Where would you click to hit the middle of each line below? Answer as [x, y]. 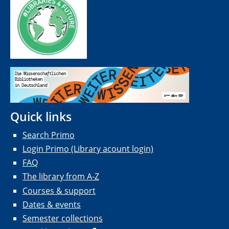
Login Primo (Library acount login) [88, 149]
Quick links [41, 116]
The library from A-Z [61, 177]
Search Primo [49, 135]
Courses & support [59, 190]
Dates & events [52, 204]
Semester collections [63, 218]
